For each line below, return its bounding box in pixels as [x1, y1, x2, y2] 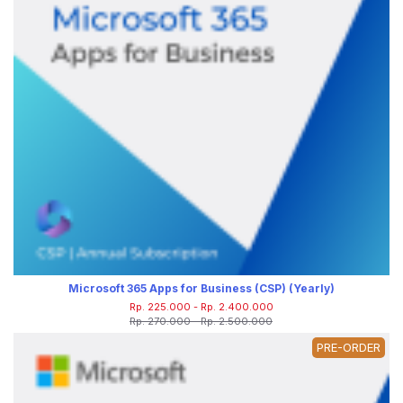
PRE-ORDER [316, 339, 381, 354]
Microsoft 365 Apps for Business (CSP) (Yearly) [67, 281, 335, 295]
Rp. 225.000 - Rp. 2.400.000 [129, 300, 273, 313]
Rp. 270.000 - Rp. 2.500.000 [129, 314, 273, 327]
